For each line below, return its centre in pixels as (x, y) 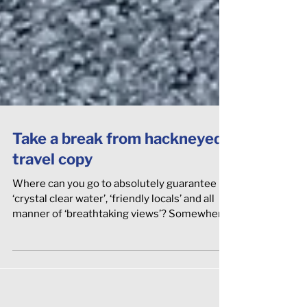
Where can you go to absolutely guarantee (114, 214)
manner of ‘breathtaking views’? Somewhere (120, 244)
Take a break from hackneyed (118, 169)
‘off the (30, 259)
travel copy (52, 189)
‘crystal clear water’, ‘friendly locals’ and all (113, 229)
